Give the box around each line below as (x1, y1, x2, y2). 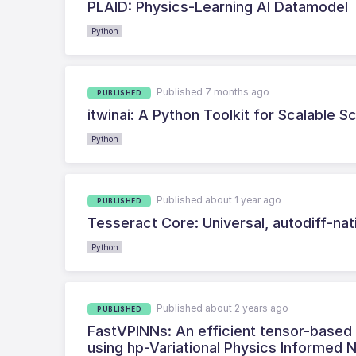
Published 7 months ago (157, 85, 270, 98)
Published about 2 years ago (157, 301, 289, 314)
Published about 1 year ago (157, 193, 282, 206)
